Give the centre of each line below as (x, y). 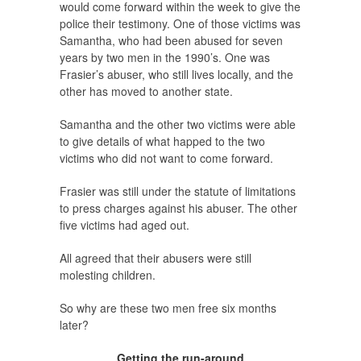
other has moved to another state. (146, 91)
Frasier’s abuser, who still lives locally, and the (176, 75)
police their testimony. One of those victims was (180, 24)
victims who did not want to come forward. (166, 158)
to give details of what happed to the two (162, 141)
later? (74, 325)
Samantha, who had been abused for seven (171, 41)
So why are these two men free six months (168, 308)
